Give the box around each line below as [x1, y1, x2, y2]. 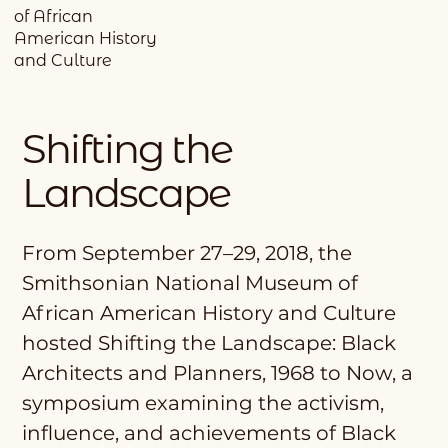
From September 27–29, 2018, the [22, 241, 352, 266]
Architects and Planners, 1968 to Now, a [22, 361, 413, 386]
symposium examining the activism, [22, 391, 384, 416]
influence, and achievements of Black [22, 421, 396, 446]
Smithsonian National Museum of [22, 271, 358, 296]
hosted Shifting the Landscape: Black [22, 331, 396, 356]
